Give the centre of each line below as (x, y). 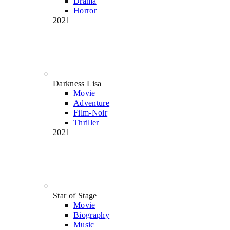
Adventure (92, 103)
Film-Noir (91, 112)
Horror (85, 10)
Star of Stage (75, 195)
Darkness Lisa (77, 83)
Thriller (86, 122)
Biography (92, 215)
